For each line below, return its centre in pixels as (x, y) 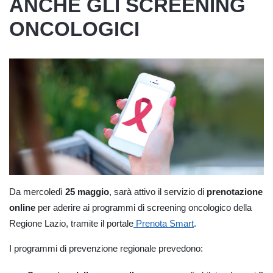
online (22, 208)
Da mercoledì (37, 192)
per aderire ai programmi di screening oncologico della (144, 208)
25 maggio (87, 192)
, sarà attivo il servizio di (158, 192)
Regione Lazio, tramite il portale (71, 224)
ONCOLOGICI (74, 29)
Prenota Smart (164, 224)
